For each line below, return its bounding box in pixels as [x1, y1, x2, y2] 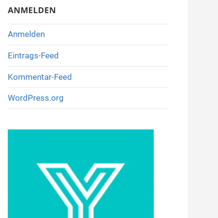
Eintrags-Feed [7, 50, 59, 60]
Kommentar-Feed [7, 72, 72, 82]
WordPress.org [7, 93, 64, 103]
